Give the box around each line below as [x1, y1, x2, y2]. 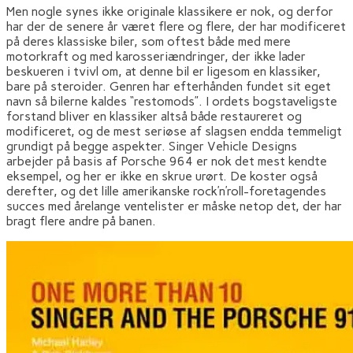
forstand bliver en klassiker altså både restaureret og [6, 108, 302, 124]
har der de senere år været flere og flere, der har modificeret [6, 18, 346, 34]
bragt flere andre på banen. [6, 213, 159, 229]
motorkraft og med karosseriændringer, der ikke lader [6, 48, 306, 64]
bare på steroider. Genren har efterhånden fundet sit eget [6, 78, 331, 94]
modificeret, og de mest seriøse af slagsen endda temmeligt [6, 123, 342, 139]
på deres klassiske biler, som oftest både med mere [6, 33, 291, 49]
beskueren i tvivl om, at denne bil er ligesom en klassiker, [6, 63, 321, 79]
